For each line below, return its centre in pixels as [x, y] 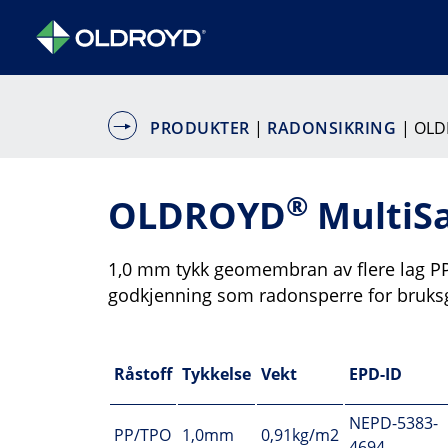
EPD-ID [375, 374]
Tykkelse [216, 374]
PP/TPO [142, 435]
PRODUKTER [200, 128]
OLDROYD [197, 215]
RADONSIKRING [334, 128]
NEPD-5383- [393, 423]
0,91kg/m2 [300, 435]
